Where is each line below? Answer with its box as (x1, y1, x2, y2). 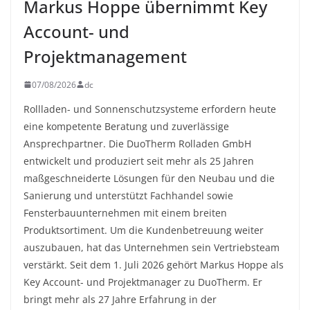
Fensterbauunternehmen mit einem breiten (24, 206, 227, 219)
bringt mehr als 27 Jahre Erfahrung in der (24, 292, 217, 306)
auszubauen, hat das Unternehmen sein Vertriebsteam (24, 240, 280, 254)
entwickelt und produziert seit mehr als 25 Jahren (24, 154, 254, 167)
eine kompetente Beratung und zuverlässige (24, 119, 229, 133)
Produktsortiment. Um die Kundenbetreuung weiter (24, 223, 264, 237)
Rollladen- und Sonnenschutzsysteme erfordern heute (24, 102, 276, 116)
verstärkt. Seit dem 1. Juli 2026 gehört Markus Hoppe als (24, 257, 284, 271)
